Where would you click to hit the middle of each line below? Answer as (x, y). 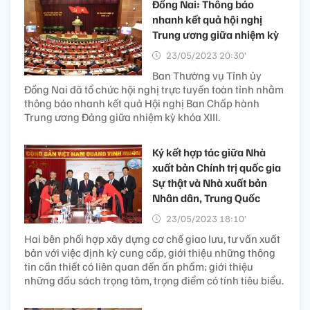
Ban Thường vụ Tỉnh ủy (207, 76)
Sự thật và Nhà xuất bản (210, 183)
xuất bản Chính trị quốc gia (217, 168)
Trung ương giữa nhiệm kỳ (216, 35)
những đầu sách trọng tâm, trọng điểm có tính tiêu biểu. (154, 281)
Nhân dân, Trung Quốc (206, 198)
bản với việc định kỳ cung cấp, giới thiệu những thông (150, 253)
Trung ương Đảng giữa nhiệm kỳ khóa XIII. (122, 117)
